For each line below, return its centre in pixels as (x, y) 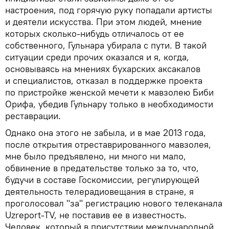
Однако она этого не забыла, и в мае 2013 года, (106, 132)
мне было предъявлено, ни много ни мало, (96, 156)
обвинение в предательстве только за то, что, (102, 168)
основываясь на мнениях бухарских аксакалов (103, 68)
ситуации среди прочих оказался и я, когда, (97, 57)
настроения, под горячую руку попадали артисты (109, 10)
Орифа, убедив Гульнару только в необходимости (109, 104)
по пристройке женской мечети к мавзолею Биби (109, 92)
